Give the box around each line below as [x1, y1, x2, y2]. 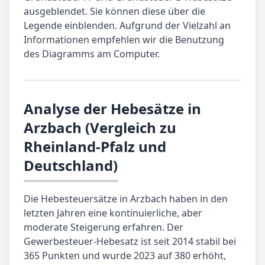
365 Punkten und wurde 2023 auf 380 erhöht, [24, 249, 226, 263]
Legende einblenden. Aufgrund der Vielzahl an [24, 19, 231, 33]
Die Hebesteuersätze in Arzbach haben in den [24, 192, 228, 206]
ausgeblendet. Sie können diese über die [24, 5, 205, 18]
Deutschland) [24, 156, 118, 176]
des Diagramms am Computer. [24, 47, 160, 61]
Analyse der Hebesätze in [24, 99, 201, 119]
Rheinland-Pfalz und [24, 137, 166, 157]
